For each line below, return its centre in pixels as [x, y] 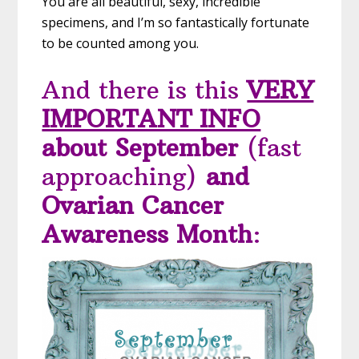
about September [140, 147]
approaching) [119, 176]
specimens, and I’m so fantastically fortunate [176, 22]
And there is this [145, 90]
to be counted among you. [121, 43]
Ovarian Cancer [133, 205]
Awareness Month [147, 234]
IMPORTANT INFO [151, 119]
